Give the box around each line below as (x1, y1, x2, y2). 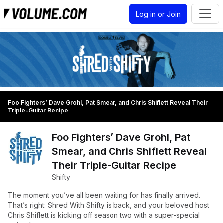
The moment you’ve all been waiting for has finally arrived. (8, 191, 200, 200)
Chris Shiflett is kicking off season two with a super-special (8, 211, 200, 220)
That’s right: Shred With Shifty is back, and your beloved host (8, 201, 209, 210)
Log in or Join (136, 9, 181, 18)
